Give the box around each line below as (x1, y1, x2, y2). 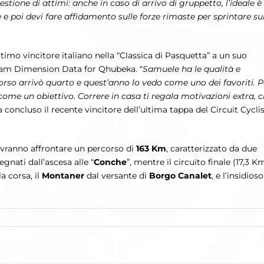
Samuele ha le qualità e (143, 64, 240, 75)
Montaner (42, 170, 84, 181)
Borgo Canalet (149, 170, 212, 181)
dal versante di (84, 170, 149, 181)
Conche (94, 157, 127, 168)
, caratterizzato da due (166, 143, 257, 154)
